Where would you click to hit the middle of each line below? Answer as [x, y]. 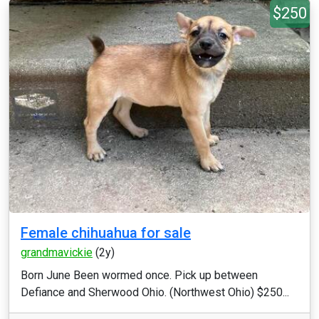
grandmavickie [57, 252]
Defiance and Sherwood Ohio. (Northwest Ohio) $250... [155, 292]
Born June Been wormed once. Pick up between [139, 275]
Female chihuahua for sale [106, 233]
